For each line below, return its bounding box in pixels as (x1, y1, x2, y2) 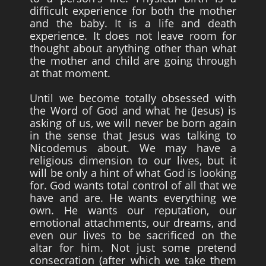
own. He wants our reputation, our (30, 203, 236, 217)
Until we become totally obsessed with (30, 91, 236, 105)
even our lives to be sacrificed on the (30, 228, 236, 242)
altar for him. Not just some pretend (30, 240, 236, 255)
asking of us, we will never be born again (30, 116, 236, 130)
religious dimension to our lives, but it (30, 153, 236, 167)
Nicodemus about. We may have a (30, 141, 236, 155)
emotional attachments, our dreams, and (30, 216, 236, 230)
